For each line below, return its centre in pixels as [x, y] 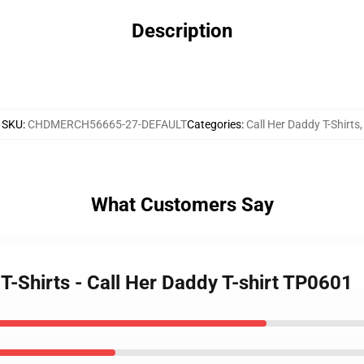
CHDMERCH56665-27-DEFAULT [107, 124]
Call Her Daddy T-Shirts [303, 124]
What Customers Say [182, 205]
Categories [214, 124]
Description [182, 31]
